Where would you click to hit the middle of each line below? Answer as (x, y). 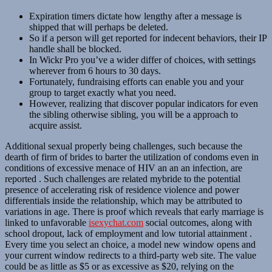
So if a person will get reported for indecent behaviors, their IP (148, 38)
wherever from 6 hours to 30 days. (95, 70)
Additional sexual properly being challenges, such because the (124, 146)
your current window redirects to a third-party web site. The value (131, 255)
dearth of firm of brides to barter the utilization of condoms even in (132, 157)
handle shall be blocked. (75, 49)
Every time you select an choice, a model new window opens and (130, 244)
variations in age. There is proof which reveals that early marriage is (134, 211)
